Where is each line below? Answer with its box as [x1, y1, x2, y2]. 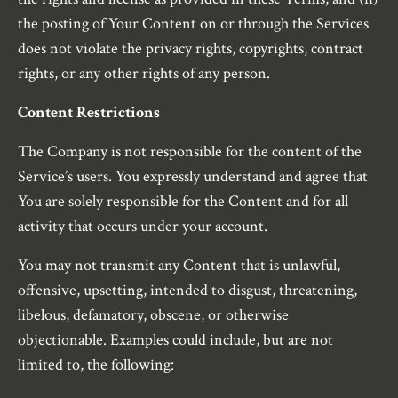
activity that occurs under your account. [18, 216, 267, 237]
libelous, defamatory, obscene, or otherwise [18, 305, 289, 326]
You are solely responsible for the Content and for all [18, 191, 348, 212]
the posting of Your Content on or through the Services [18, 13, 369, 35]
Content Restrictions [18, 102, 160, 123]
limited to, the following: [18, 354, 174, 376]
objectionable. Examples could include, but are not [18, 330, 333, 351]
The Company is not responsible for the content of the [18, 141, 362, 163]
